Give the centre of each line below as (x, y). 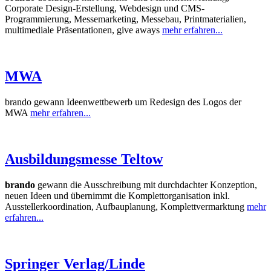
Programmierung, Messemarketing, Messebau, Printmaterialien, (126, 19)
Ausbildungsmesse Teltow (84, 159)
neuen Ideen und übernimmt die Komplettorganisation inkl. (117, 196)
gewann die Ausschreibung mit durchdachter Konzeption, (146, 185)
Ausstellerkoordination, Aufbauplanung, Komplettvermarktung (126, 207)
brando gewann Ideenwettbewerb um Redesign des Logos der (123, 102)
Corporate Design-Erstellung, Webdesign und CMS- (105, 8)
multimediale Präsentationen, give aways (83, 30)
